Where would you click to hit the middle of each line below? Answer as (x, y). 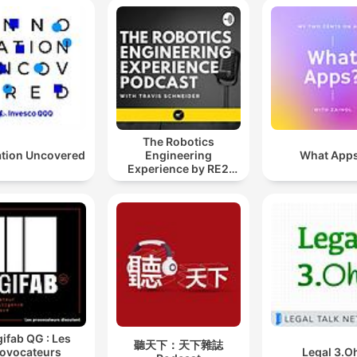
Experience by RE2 (178, 169)
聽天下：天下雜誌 (178, 345)
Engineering (178, 155)
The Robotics (178, 142)
